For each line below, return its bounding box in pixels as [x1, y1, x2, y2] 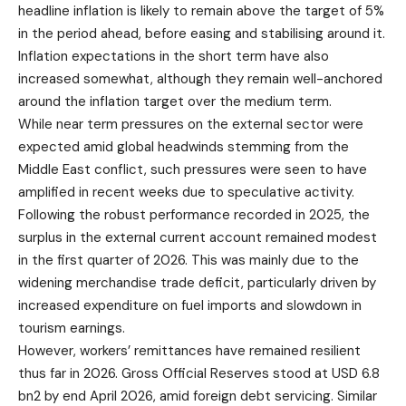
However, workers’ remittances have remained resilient [18, 341, 361, 360]
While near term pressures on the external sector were [18, 114, 363, 133]
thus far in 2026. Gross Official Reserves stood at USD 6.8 [18, 363, 380, 382]
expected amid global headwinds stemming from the [18, 137, 349, 156]
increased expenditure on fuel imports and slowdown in [18, 295, 362, 314]
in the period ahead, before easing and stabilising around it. [18, 24, 385, 43]
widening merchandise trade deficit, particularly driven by [18, 273, 376, 292]
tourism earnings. [18, 318, 125, 337]
